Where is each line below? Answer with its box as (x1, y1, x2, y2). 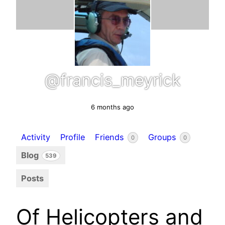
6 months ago (91, 102, 134, 111)
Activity (21, 132, 50, 142)
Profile (60, 132, 85, 142)
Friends (95, 132, 127, 142)
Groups (148, 132, 179, 142)
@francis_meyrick (44, 69, 181, 90)
